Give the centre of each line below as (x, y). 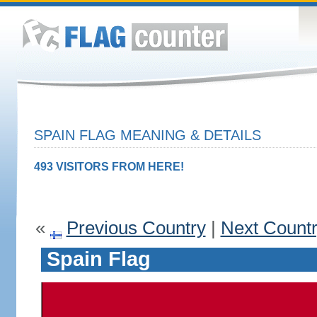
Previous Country (136, 228)
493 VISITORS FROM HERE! (109, 167)
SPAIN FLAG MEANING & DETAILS (147, 135)
